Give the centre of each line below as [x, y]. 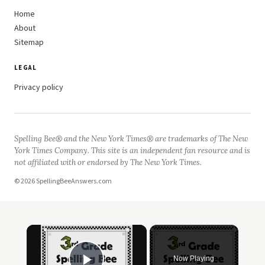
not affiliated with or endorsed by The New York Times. [108, 162]
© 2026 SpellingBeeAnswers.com [63, 181]
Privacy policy [39, 88]
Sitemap [29, 43]
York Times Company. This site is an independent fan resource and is [132, 151]
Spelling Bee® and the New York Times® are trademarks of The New [131, 139]
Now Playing [194, 258]
